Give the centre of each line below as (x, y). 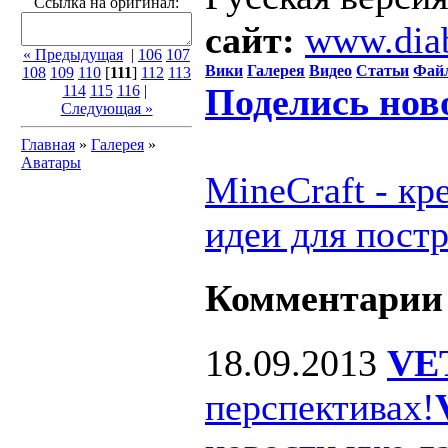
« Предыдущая (73, 54)
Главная (48, 144)
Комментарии (324, 298)
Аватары (51, 162)
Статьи (382, 71)
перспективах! (320, 407)
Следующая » (106, 108)
